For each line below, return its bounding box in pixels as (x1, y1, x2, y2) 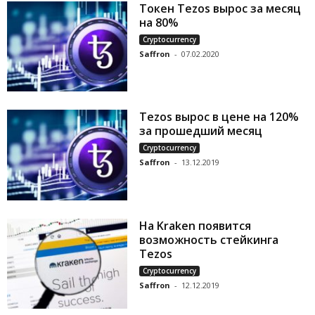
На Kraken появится (139, 217, 252, 233)
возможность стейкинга (139, 231, 279, 247)
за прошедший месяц (139, 123, 263, 139)
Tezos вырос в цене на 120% (139, 109, 300, 125)
